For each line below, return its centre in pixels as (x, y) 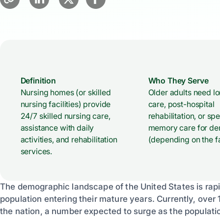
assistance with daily (57, 127)
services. (36, 151)
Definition (38, 80)
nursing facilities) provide (66, 104)
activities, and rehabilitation (69, 139)
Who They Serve (178, 80)
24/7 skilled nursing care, (65, 116)
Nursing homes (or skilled (66, 92)
